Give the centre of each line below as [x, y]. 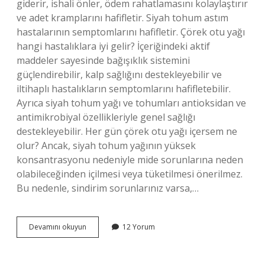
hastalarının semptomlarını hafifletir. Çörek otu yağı [131, 32]
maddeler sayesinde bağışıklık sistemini [103, 60]
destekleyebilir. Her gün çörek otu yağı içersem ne [127, 131]
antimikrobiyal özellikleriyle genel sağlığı [106, 117]
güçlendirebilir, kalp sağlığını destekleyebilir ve [119, 75]
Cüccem [99, 226]
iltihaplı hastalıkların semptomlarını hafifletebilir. [124, 89]
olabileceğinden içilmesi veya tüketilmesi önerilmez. [130, 174]
